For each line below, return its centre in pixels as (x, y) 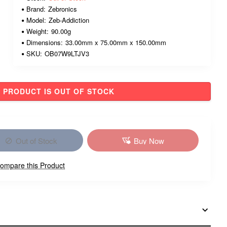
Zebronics (63, 9)
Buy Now (149, 140)
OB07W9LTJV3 (67, 53)
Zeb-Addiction (69, 20)
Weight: (37, 31)
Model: (36, 20)
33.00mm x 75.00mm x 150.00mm (116, 42)
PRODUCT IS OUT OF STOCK (59, 91)
